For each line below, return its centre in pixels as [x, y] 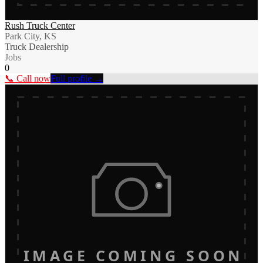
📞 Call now [28, 78]
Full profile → [77, 78]
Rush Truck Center [40, 25]
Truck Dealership [37, 46]
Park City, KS [31, 36]
